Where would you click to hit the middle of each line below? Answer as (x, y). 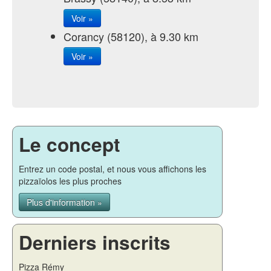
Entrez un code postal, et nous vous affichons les (113, 168)
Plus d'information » (64, 202)
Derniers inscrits (95, 242)
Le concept (69, 144)
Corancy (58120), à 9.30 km (131, 36)
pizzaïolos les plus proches (70, 181)
